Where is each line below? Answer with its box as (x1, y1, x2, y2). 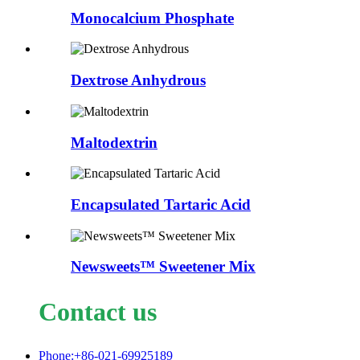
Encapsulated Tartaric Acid (71, 195, 251, 213)
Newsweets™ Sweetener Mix (71, 258, 256, 276)
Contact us (39, 297, 157, 326)
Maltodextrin (71, 133, 157, 151)
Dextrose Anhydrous (71, 72, 206, 89)
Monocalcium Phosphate (71, 9, 234, 27)
